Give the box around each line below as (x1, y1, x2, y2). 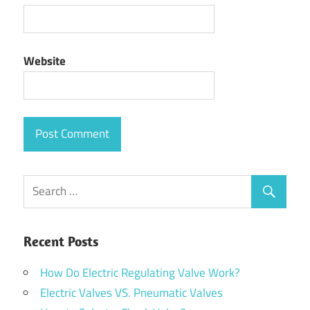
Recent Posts (24, 232, 98, 250)
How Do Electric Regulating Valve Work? (40, 263, 240, 282)
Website (24, 51, 66, 70)
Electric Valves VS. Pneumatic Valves (40, 283, 223, 302)
